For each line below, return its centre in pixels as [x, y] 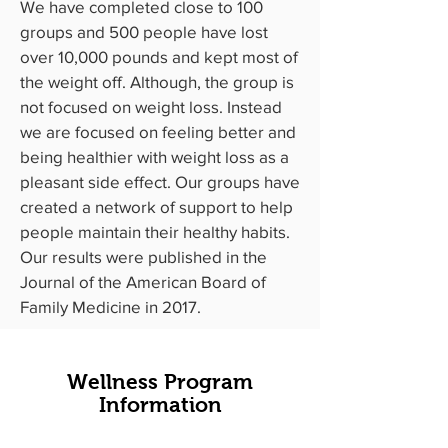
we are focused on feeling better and [158, 131]
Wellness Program [160, 381]
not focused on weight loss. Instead [151, 106]
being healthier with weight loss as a [154, 156]
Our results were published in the [143, 256]
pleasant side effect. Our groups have [160, 181]
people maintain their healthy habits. [155, 231]
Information [160, 404]
